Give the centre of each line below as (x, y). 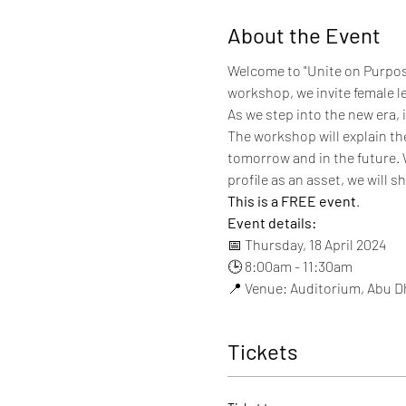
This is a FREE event (291, 201)
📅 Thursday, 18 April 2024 (306, 244)
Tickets (262, 351)
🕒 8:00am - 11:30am (290, 266)
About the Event (304, 35)
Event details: (271, 222)
